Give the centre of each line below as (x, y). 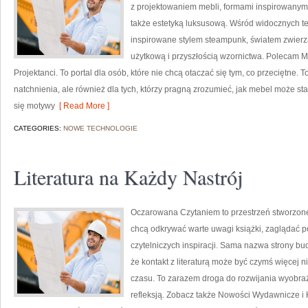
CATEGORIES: (38, 128)
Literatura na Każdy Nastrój (128, 177)
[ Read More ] (82, 106)
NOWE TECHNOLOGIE (100, 128)
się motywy (34, 106)
